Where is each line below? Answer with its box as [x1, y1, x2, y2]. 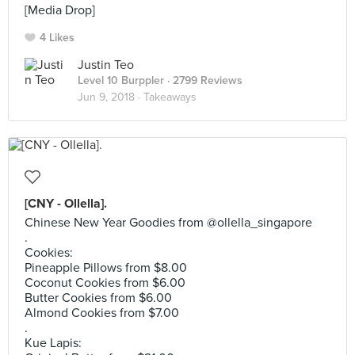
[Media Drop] [25, 2, 95, 18]
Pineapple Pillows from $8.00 [25, 260, 187, 276]
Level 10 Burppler [78, 74, 164, 87]
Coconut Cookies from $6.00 [25, 275, 185, 291]
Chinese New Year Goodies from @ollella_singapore [25, 215, 312, 231]
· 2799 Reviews [164, 74, 242, 87]
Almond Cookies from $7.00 [25, 305, 179, 321]
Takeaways [143, 90, 197, 104]
